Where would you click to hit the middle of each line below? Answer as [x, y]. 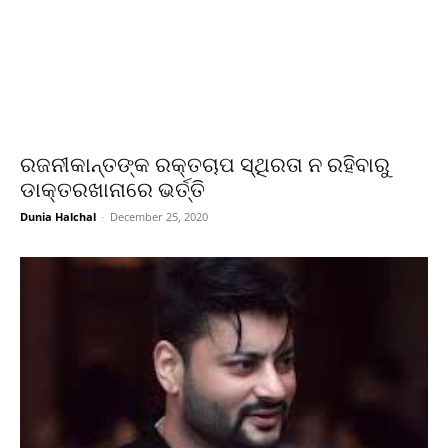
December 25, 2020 [159, 217]
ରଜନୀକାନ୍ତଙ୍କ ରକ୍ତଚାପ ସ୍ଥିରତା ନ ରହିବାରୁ [205, 165]
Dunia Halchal [58, 217]
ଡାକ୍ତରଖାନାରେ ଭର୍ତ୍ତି [112, 190]
